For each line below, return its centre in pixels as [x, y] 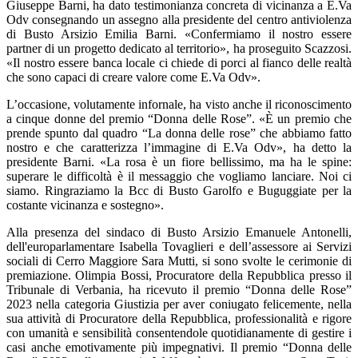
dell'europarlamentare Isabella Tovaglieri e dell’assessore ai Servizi [179, 247]
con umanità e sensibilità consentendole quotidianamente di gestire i [179, 333]
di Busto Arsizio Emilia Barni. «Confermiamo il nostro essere [179, 34]
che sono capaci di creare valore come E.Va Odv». [133, 77]
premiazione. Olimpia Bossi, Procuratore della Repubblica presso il [179, 275]
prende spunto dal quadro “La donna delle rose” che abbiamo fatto [179, 133]
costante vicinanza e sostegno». [85, 205]
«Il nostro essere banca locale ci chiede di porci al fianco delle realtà [179, 63]
